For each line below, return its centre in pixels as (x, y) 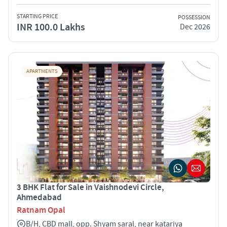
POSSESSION (194, 18)
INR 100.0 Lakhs (51, 27)
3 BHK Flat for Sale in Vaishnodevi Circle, (90, 187)
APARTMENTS (42, 71)
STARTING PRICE (37, 16)
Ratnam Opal (41, 210)
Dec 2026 (195, 27)
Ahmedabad (39, 197)
